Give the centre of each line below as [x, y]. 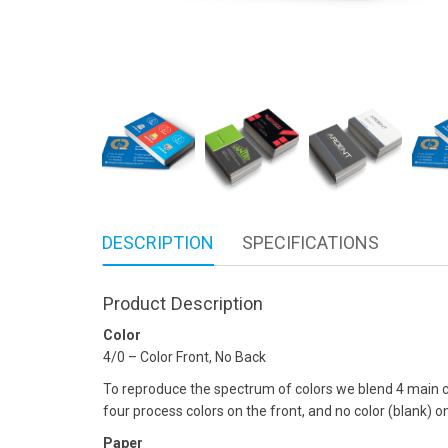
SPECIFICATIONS [310, 243]
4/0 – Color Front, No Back [184, 356]
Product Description [183, 303]
